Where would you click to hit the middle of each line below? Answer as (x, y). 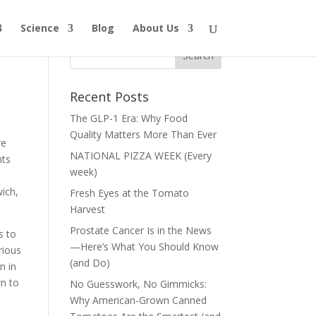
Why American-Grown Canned (138, 300)
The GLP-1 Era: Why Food (128, 118)
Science (39, 28)
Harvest (87, 209)
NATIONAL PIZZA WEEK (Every (140, 156)
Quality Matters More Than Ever (143, 134)
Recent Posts (109, 97)
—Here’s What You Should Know (144, 247)
